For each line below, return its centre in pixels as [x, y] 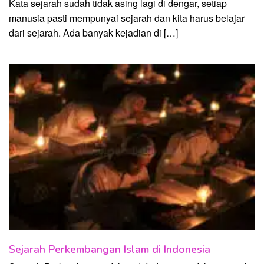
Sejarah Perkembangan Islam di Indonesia [110, 249]
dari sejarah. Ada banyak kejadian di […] [93, 32]
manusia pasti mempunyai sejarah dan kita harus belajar [127, 18]
